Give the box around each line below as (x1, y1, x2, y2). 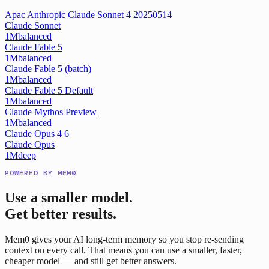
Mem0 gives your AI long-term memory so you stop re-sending (5, 234, 244, 244)
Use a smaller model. (5, 189, 133, 205)
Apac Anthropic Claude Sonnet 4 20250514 (5, 9, 172, 20)
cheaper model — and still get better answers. (5, 255, 177, 266)
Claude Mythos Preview (5, 106, 97, 117)
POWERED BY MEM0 (5, 168, 77, 178)
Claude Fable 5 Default (5, 85, 93, 95)
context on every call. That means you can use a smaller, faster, (5, 244, 242, 255)
